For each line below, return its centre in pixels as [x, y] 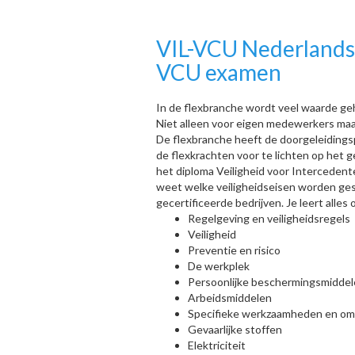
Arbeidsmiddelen [230, 298]
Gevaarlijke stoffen [235, 329]
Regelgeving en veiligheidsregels [269, 218]
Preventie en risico [234, 250]
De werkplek [219, 266]
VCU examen [219, 72]
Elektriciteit [217, 345]
